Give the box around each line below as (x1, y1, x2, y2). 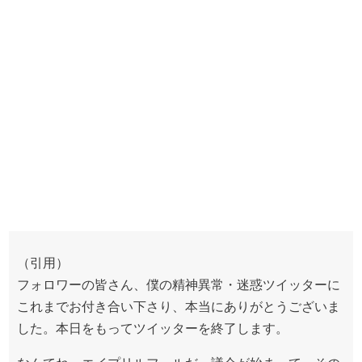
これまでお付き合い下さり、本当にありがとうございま (17, 300, 340, 314)
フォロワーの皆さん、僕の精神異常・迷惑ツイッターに (17, 278, 340, 292)
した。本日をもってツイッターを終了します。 (17, 322, 288, 335)
